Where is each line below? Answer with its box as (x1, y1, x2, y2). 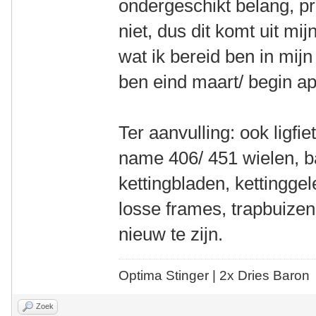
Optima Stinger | (119, 268, 220, 283)
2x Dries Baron (219, 268, 310, 283)
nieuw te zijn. (119, 224, 224, 245)
